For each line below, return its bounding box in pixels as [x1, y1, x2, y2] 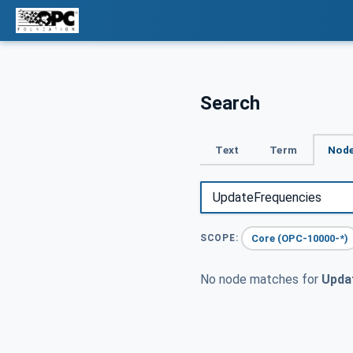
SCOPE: [200, 232, 239, 244]
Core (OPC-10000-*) [251, 232, 349, 244]
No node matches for [200, 272, 321, 288]
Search [200, 91, 260, 114]
